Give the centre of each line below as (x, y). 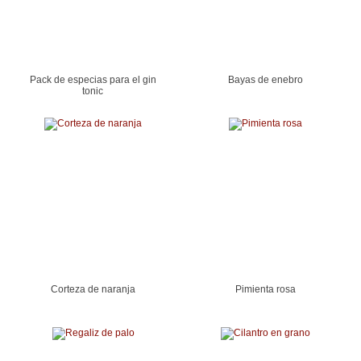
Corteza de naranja (93, 289)
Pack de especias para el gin (93, 80)
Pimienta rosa (265, 289)
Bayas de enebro (265, 80)
